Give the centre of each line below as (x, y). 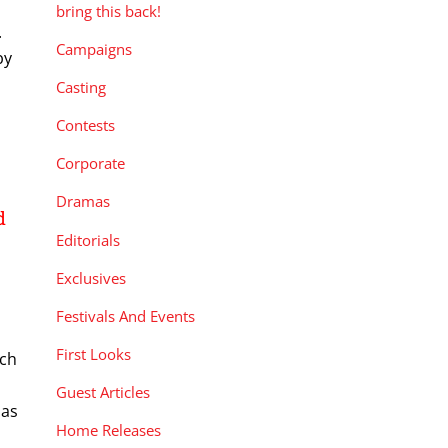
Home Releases (108, 430)
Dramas (83, 201)
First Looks (93, 354)
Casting (81, 87)
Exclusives (91, 277)
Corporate (90, 163)
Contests (85, 125)
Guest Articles (103, 392)
